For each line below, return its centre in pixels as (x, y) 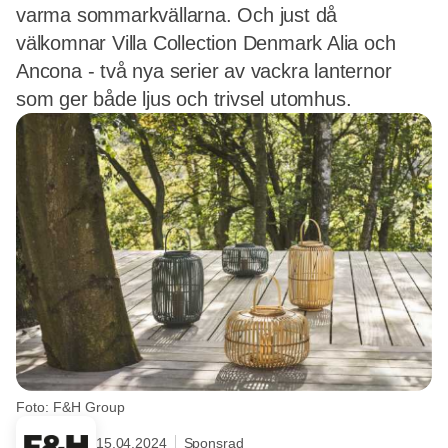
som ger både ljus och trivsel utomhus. (184, 99)
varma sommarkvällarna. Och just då (177, 15)
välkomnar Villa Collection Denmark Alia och (206, 43)
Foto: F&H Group (70, 406)
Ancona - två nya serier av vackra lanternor (204, 71)
